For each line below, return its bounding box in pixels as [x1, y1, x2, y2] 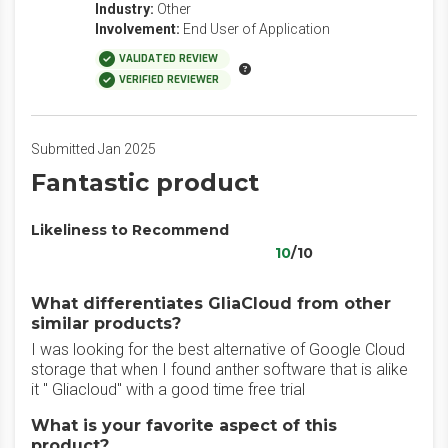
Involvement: [95, 21, 180, 37]
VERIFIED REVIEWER [119, 73, 219, 86]
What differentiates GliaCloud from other [31, 294, 391, 313]
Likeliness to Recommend [31, 221, 229, 239]
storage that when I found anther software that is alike [31, 360, 408, 379]
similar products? [31, 314, 181, 333]
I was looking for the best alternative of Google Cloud [31, 340, 405, 359]
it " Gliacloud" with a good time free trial [31, 380, 305, 399]
